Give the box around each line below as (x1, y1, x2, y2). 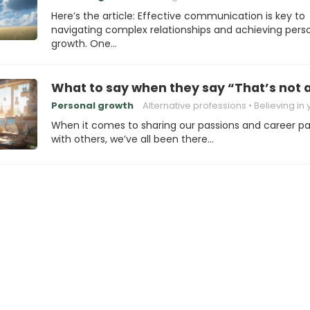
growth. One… (51, 37, 117, 51)
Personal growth (51, 99, 134, 112)
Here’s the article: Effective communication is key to (51, 9, 305, 23)
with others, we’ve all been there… (51, 132, 214, 146)
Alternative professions (143, 99, 246, 112)
